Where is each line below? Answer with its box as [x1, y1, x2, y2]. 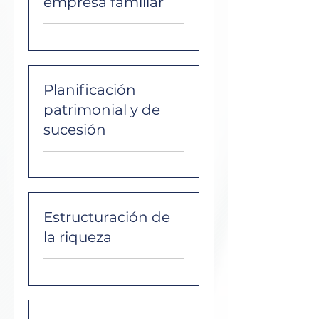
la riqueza [43, 229, 112, 246]
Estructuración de [43, 209, 170, 226]
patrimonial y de [43, 101, 160, 118]
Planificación [43, 81, 136, 98]
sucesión [43, 121, 106, 138]
